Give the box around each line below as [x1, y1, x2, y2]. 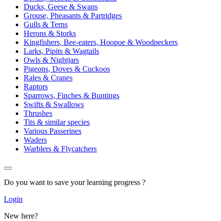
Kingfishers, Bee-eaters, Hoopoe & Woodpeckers [24, 38, 178, 46]
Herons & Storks [24, 29, 76, 37]
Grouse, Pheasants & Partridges [24, 11, 122, 20]
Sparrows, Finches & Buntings [24, 91, 119, 100]
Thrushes [24, 109, 52, 117]
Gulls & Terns [24, 20, 68, 29]
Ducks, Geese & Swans [24, 2, 98, 11]
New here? [4, 212, 38, 220]
